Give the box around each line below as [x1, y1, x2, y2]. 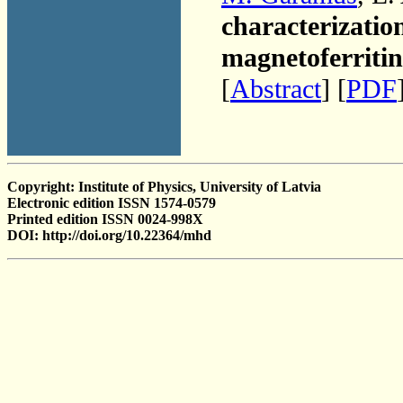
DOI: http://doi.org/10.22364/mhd [7, 228, 211, 243]
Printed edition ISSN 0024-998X [7, 211, 203, 227]
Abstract [230, 73, 321, 104]
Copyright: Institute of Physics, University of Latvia [7, 179, 321, 194]
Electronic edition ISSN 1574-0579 [7, 195, 216, 210]
